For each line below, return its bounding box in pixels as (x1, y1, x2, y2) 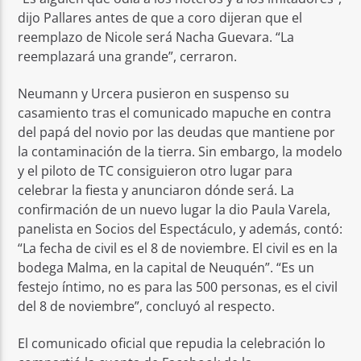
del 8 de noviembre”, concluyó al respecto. (18, 297, 276, 315)
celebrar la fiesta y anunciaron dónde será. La (18, 180, 295, 199)
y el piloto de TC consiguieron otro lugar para (18, 161, 293, 180)
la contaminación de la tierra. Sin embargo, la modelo (18, 142, 343, 160)
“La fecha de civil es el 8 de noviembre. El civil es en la (18, 239, 338, 257)
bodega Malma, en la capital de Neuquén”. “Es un (18, 258, 315, 276)
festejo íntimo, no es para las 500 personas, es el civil (18, 277, 338, 296)
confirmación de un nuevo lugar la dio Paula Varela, (18, 200, 331, 218)
